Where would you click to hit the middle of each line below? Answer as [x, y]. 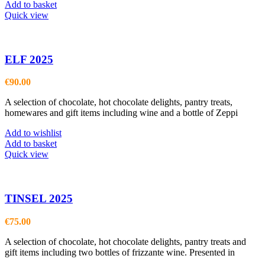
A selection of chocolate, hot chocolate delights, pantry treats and [125, 241]
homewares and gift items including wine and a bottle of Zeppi [121, 113]
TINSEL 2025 [39, 198]
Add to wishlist [33, 133]
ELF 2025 [29, 59]
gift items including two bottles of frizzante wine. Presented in [120, 252]
